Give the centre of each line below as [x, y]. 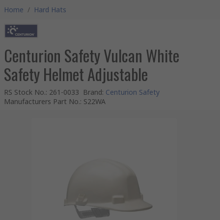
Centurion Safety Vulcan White [92, 55]
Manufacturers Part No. [42, 101]
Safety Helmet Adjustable [76, 74]
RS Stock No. [25, 92]
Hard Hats [50, 10]
